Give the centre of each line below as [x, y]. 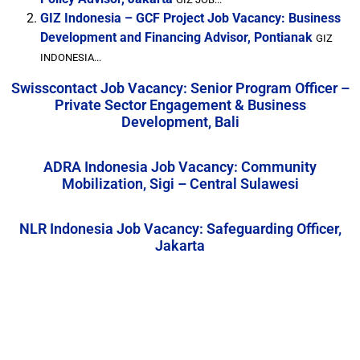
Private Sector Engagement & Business [180, 105]
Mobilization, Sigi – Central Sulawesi [180, 184]
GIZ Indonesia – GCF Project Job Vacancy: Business [190, 18]
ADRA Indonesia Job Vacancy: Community [180, 167]
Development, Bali [180, 122]
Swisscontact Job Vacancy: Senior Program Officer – [180, 88]
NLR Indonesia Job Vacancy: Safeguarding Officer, [180, 229]
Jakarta [180, 245]
